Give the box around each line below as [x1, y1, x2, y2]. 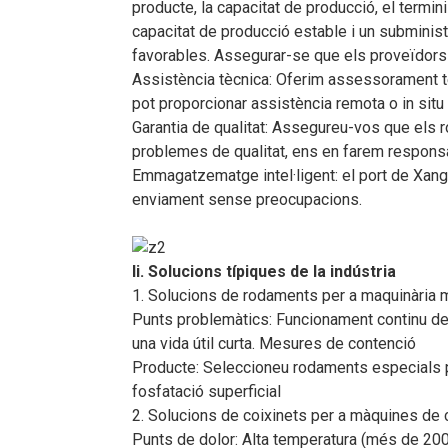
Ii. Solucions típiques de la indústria [132, 262, 396, 282]
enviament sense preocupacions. [132, 190, 362, 210]
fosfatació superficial [132, 382, 281, 402]
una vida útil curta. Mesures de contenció [132, 334, 416, 354]
